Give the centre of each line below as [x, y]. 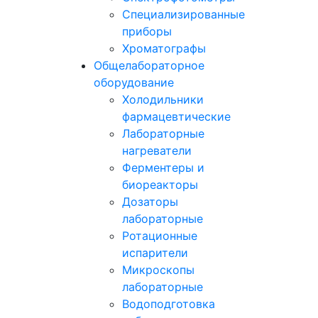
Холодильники [163, 99]
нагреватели [157, 150]
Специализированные [183, 14]
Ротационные [160, 236]
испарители [155, 253]
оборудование [134, 82]
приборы [147, 31]
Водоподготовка [169, 304]
